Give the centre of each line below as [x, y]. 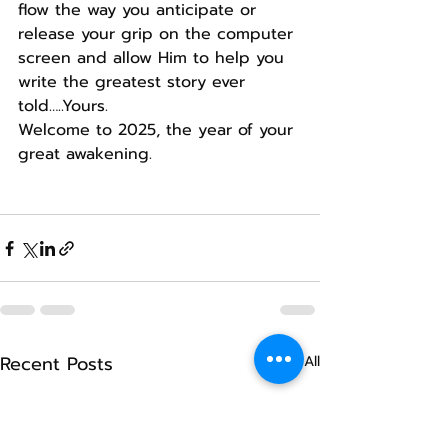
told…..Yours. [63, 106]
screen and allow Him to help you [154, 58]
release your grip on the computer [158, 34]
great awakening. [85, 154]
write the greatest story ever [134, 82]
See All [296, 362]
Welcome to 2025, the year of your [158, 130]
